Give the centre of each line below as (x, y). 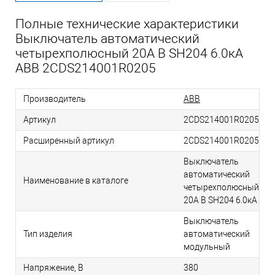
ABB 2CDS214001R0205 (86, 68)
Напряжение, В (53, 268)
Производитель (55, 99)
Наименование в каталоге (76, 181)
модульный (207, 247)
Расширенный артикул (69, 141)
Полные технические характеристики (127, 24)
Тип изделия (48, 234)
